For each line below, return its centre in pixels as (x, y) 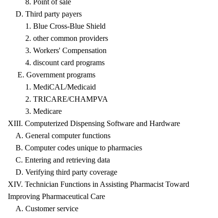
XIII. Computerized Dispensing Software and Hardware (94, 123)
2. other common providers (58, 38)
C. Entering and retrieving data (59, 160)
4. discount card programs (56, 63)
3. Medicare (35, 111)
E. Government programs (52, 75)
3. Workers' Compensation (57, 50)
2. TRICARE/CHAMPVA (58, 99)
